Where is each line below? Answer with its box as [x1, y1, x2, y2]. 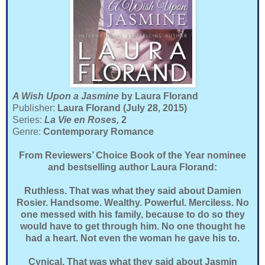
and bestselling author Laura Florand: [48, 161, 217, 172]
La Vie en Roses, [44, 114, 121, 125]
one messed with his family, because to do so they [20, 209, 245, 219]
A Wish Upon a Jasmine [12, 91, 121, 101]
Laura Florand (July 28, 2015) [57, 102, 187, 113]
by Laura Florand [121, 91, 198, 101]
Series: [12, 114, 44, 125]
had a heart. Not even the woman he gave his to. [25, 232, 240, 243]
